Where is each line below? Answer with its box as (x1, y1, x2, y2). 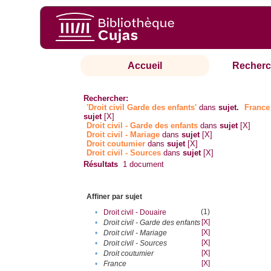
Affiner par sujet (87, 192, 143, 201)
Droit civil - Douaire (103, 208, 167, 217)
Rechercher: (83, 94, 129, 103)
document (127, 160, 165, 169)
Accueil (128, 60, 163, 71)
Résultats (83, 160, 119, 169)
